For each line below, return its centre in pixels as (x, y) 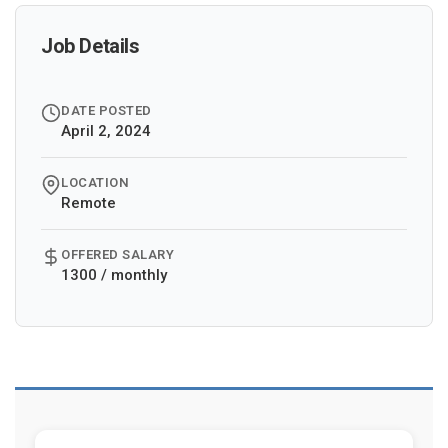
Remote (88, 203)
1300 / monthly (114, 275)
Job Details (90, 46)
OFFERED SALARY (117, 254)
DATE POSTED (106, 110)
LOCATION (95, 182)
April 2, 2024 (106, 131)
